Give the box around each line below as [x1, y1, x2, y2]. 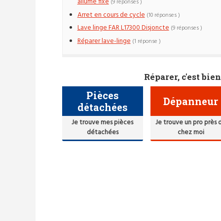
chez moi [177, 127, 204, 138]
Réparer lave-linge [77, 36, 131, 47]
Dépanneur [163, 95, 219, 108]
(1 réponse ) [132, 37, 161, 46]
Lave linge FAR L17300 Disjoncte [77, 23, 169, 34]
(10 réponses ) [146, 10, 180, 20]
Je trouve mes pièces [72, 117, 134, 128]
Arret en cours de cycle [77, 9, 145, 20]
